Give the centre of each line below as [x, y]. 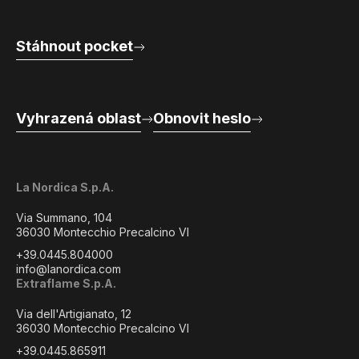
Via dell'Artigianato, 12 [74, 314]
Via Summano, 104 [64, 218]
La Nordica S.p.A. [65, 187]
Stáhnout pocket [75, 46]
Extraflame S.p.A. [66, 283]
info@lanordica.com [69, 269]
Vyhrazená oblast [79, 118]
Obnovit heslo [202, 118]
